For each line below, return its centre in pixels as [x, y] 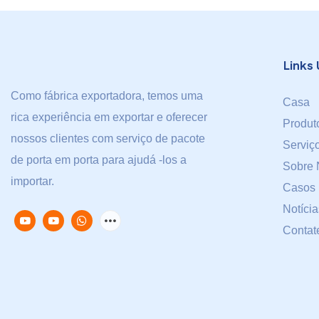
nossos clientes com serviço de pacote [108, 139]
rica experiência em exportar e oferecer [109, 117]
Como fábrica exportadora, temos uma [107, 96]
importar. [32, 182]
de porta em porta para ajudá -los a [99, 160]
